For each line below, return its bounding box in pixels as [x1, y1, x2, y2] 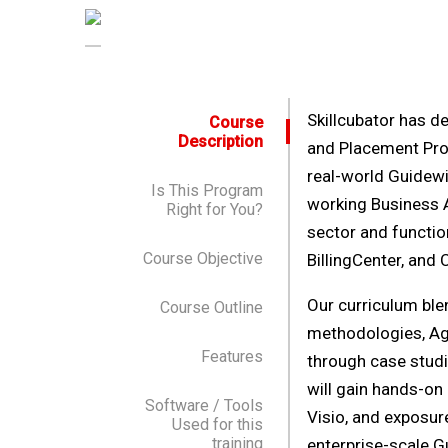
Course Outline [159, 297, 263, 317]
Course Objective [142, 248, 263, 268]
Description [177, 131, 263, 151]
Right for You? [165, 199, 263, 219]
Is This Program [150, 180, 263, 200]
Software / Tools [144, 395, 263, 415]
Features [200, 346, 263, 366]
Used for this [171, 414, 263, 434]
